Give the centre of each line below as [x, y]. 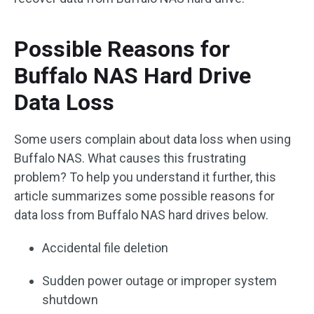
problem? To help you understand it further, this [145, 177]
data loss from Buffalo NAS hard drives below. [141, 215]
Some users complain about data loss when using [152, 139]
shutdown [70, 300]
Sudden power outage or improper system [159, 281]
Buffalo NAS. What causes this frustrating [130, 158]
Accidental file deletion [105, 248]
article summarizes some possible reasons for [144, 196]
